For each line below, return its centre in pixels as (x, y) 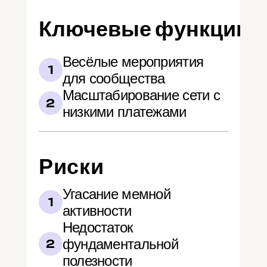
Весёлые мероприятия (133, 61)
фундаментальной (120, 244)
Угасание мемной (116, 194)
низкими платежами (124, 111)
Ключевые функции (144, 29)
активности (97, 210)
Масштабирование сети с (141, 95)
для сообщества (114, 78)
